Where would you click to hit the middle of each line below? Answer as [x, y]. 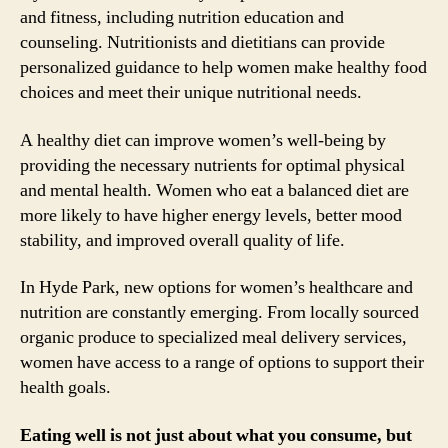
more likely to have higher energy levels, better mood [211, 215]
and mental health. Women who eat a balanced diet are [214, 190]
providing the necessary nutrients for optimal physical [212, 165]
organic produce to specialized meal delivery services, [213, 337]
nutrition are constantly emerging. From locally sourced [219, 312]
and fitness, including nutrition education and [182, 17]
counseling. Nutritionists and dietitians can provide [202, 42]
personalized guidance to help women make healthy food [223, 67]
